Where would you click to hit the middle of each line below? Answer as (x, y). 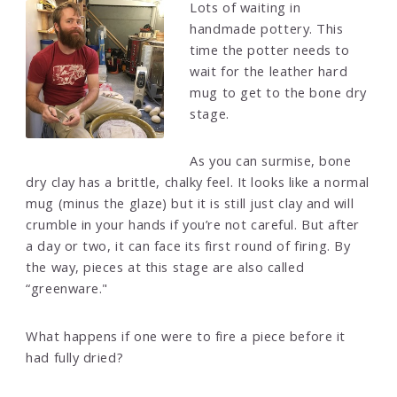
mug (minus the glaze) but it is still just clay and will (190, 203)
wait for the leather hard (269, 71)
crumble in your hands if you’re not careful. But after (193, 225)
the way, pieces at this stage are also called (165, 267)
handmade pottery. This (267, 29)
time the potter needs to (270, 50)
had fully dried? (75, 357)
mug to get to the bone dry (278, 93)
